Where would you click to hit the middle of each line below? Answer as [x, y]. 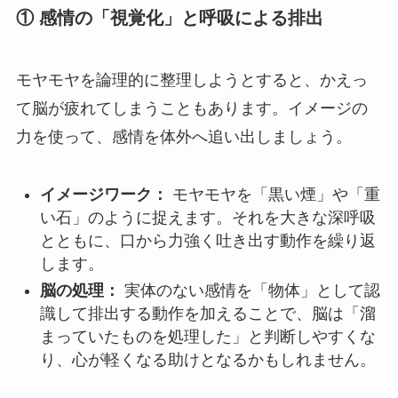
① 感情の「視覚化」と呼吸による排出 [169, 18]
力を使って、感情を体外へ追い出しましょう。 [183, 136]
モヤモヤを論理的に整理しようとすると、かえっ [191, 80]
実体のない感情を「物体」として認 [250, 291]
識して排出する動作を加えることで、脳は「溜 [207, 314]
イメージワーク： [103, 194]
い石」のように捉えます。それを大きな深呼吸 [207, 217]
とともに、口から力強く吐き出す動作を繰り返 [207, 240]
